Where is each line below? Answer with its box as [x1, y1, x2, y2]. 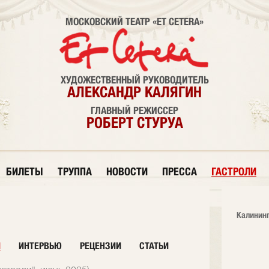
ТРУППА [58, 165, 92, 178]
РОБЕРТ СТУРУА [86, 113, 183, 131]
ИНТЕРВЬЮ [19, 240, 62, 252]
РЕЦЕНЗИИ [80, 240, 121, 252]
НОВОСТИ [106, 165, 148, 178]
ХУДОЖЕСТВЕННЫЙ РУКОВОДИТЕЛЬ [60, 74, 209, 86]
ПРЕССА [162, 165, 197, 178]
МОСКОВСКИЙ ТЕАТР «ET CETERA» [65, 16, 204, 28]
